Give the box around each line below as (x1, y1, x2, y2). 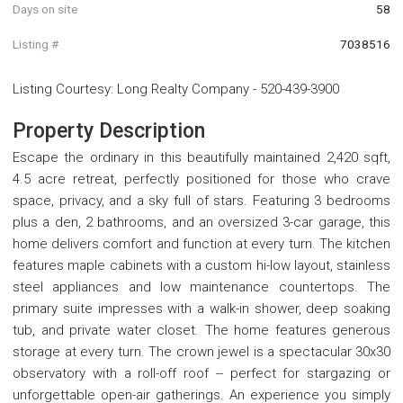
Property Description (13, 119, 205, 144)
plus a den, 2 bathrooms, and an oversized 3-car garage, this (13, 214, 390, 231)
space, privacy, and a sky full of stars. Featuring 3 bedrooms (13, 193, 390, 210)
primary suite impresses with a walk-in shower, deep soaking (13, 300, 390, 318)
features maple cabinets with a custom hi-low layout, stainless (13, 257, 390, 274)
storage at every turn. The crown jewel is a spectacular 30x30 (13, 344, 390, 361)
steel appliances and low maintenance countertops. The (13, 279, 390, 296)
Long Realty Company (117, 81, 249, 98)
